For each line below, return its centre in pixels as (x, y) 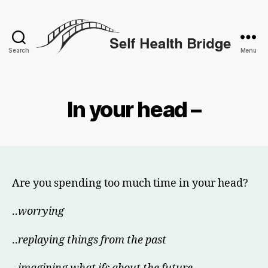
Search (19, 50)
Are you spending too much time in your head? (130, 183)
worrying (41, 212)
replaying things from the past (92, 240)
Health (150, 74)
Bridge (150, 87)
